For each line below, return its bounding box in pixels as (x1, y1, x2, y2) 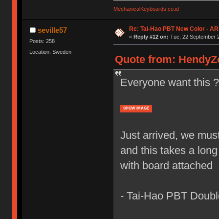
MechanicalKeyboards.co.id (113, 6, 179, 12)
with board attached (120, 159, 213, 172)
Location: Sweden (29, 48, 72, 55)
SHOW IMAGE (123, 106, 149, 111)
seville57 (37, 26, 67, 35)
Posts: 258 (29, 38, 55, 44)
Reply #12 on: (133, 34, 169, 40)
